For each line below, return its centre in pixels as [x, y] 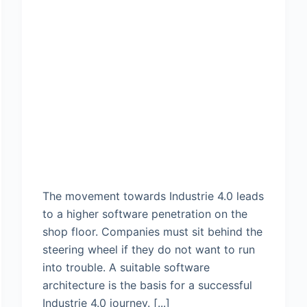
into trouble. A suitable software [126, 268]
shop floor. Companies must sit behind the [153, 232]
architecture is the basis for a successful [148, 285]
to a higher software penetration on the [145, 214]
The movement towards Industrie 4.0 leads [153, 196]
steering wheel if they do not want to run [149, 250]
